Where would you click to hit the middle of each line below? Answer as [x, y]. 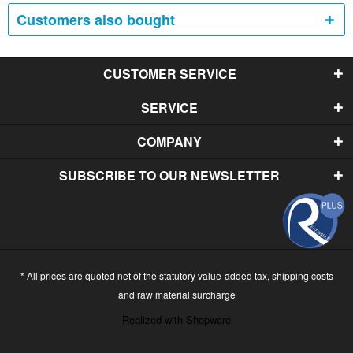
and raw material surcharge [176, 294]
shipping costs [302, 275]
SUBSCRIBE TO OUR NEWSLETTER [169, 176]
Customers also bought [96, 20]
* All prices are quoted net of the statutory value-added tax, [146, 275]
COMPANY [169, 142]
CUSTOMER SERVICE [169, 74]
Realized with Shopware [176, 319]
